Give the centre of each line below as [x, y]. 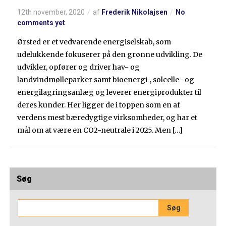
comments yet [41, 22]
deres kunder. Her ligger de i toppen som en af [99, 105]
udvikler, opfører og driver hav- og [79, 67]
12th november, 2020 [51, 12]
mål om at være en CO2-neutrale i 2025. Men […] [100, 130]
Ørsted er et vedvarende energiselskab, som [94, 42]
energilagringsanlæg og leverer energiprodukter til [109, 92]
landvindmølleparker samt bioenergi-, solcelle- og [106, 79]
